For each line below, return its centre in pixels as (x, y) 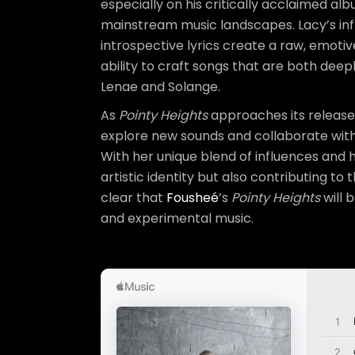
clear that (134, 198)
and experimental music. (177, 218)
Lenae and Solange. (160, 87)
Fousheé (193, 198)
